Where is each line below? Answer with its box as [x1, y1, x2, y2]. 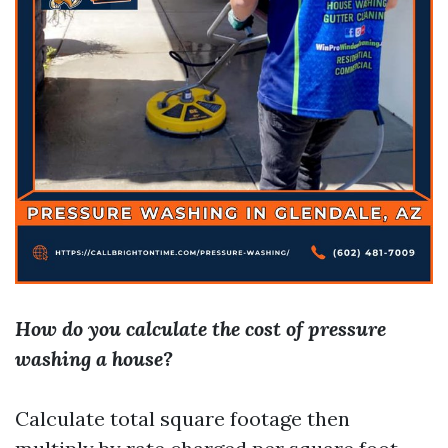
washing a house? [15, 346, 173, 371]
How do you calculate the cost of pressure [15, 316, 386, 341]
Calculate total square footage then [15, 406, 350, 431]
